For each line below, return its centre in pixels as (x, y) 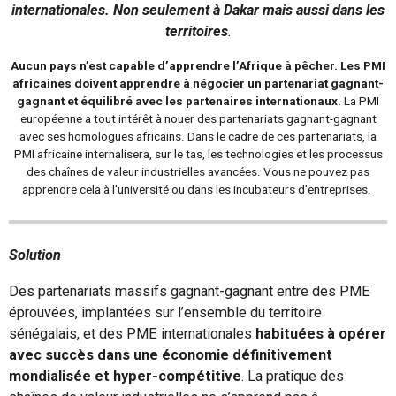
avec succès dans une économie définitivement (171, 354)
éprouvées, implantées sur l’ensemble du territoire (165, 312)
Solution (35, 255)
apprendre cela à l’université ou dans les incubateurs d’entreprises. (198, 190)
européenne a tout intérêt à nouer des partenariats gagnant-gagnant (198, 119)
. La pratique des (293, 376)
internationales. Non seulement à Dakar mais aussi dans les (198, 11)
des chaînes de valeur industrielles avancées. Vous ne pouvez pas (198, 172)
